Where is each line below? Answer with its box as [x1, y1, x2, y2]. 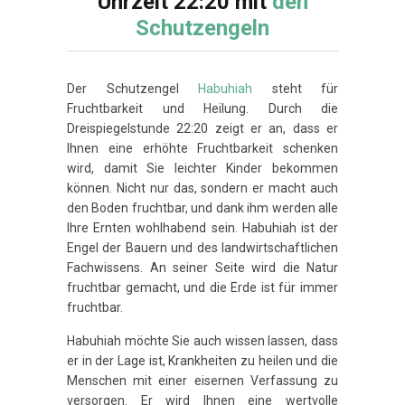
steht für [252, 80, 338, 96]
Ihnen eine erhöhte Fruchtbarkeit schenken [67, 140, 338, 155]
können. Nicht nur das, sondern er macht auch [67, 180, 338, 195]
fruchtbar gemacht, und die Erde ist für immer [67, 279, 338, 295]
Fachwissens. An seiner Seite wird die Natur [67, 259, 338, 275]
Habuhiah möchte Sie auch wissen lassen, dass [67, 333, 338, 348]
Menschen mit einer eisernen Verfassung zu [67, 372, 338, 388]
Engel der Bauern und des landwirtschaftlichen [67, 240, 338, 255]
